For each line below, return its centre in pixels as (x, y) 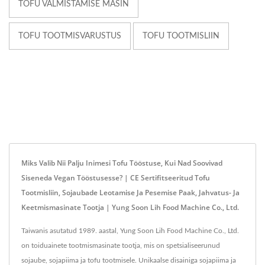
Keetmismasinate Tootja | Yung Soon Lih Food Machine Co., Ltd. (130, 208)
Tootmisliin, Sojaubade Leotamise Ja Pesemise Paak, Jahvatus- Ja (130, 193)
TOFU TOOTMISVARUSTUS (70, 36)
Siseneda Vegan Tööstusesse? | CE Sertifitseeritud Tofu (116, 178)
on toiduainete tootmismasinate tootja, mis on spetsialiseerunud (121, 246)
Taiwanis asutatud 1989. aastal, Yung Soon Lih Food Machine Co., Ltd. (130, 231)
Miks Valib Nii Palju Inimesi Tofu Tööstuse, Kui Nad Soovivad (122, 163)
